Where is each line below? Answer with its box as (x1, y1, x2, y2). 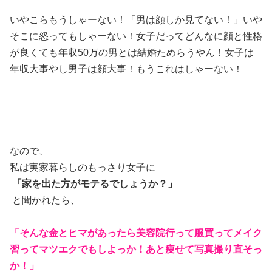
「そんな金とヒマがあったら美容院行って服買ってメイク (10, 228, 262, 239)
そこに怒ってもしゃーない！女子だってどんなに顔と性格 (10, 31, 262, 42)
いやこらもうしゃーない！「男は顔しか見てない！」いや (10, 15, 262, 25)
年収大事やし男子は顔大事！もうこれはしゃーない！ (10, 64, 243, 75)
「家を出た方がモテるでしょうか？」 (12, 178, 177, 189)
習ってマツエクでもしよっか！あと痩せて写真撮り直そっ (10, 244, 262, 255)
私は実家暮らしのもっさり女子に (10, 162, 155, 173)
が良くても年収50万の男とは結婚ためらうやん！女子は (10, 47, 254, 58)
